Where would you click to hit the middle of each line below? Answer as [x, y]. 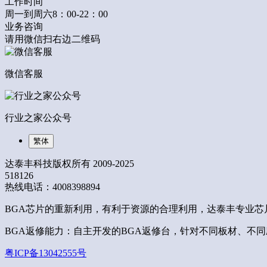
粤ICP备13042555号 [46, 253]
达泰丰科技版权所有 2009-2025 [69, 164]
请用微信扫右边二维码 [52, 39]
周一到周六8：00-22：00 [56, 14]
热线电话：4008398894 [52, 187]
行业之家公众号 [38, 118]
